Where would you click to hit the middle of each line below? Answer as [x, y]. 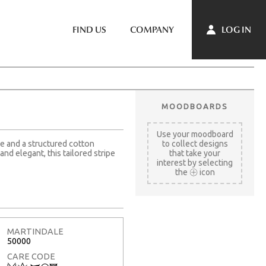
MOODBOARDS [195, 106]
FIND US [89, 30]
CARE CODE [31, 256]
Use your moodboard [195, 134]
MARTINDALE [35, 232]
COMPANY [152, 30]
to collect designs [195, 144]
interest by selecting [195, 163]
